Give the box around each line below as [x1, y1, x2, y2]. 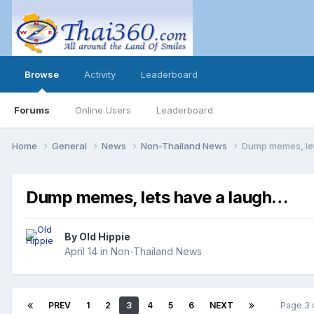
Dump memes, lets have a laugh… [26, 186, 288, 207]
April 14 [64, 245, 97, 258]
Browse [25, 69, 59, 80]
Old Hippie [79, 231, 130, 243]
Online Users [75, 104, 131, 116]
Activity [84, 69, 116, 80]
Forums [14, 104, 50, 116]
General [52, 139, 89, 151]
